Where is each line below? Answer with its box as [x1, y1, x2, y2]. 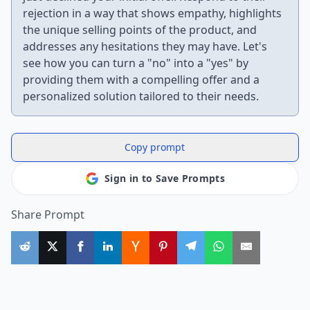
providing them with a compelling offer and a [23, 72, 259, 87]
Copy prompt [125, 140, 185, 154]
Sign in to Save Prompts [104, 172, 225, 185]
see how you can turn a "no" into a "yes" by [23, 55, 248, 71]
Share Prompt [11, 207, 84, 222]
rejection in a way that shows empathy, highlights [23, 6, 282, 21]
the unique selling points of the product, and [23, 22, 257, 37]
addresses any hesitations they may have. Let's [23, 39, 267, 54]
